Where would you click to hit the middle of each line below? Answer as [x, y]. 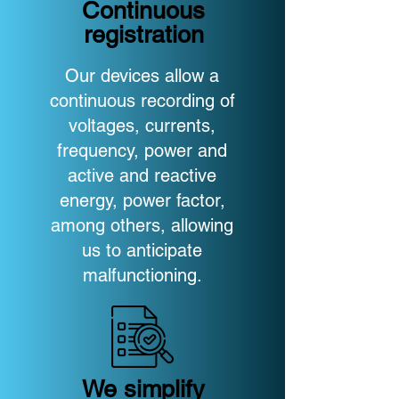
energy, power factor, [142, 200]
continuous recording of [142, 101]
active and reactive [142, 175]
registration [143, 34]
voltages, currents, [142, 126]
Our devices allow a [142, 76]
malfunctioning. [142, 275]
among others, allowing [142, 225]
